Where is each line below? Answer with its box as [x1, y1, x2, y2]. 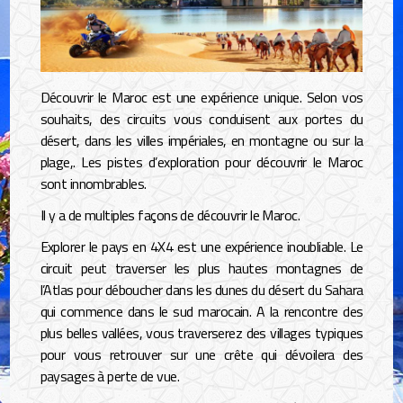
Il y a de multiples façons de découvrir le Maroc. [40, 203, 300, 226]
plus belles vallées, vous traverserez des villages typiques [40, 322, 363, 345]
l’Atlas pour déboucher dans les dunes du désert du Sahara [40, 279, 363, 301]
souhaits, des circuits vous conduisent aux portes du [40, 107, 363, 130]
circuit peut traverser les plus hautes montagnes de [40, 257, 363, 280]
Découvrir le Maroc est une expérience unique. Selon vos [40, 85, 363, 108]
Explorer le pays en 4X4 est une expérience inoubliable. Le [40, 236, 363, 258]
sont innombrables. [40, 172, 147, 194]
